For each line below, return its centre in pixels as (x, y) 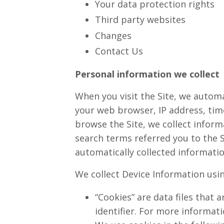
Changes (113, 35)
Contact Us (119, 51)
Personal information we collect (148, 74)
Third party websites (140, 20)
